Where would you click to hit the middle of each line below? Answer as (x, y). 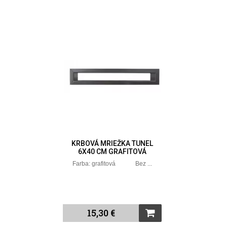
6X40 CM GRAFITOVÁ (112, 151)
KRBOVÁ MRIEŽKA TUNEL (112, 143)
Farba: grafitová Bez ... (112, 163)
